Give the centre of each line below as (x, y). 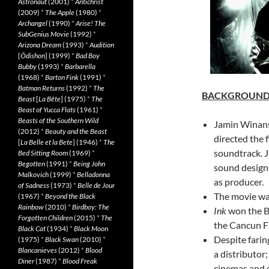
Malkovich (33, 174)
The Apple (60, 12)
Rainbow (31, 207)
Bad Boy (88, 56)
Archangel (33, 23)
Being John (89, 164)
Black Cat (32, 228)
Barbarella (80, 66)
